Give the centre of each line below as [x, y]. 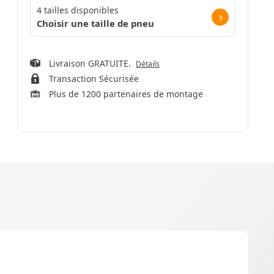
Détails [147, 64]
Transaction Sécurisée [94, 79]
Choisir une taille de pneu [95, 23]
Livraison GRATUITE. [92, 63]
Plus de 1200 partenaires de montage [126, 94]
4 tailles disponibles [78, 10]
